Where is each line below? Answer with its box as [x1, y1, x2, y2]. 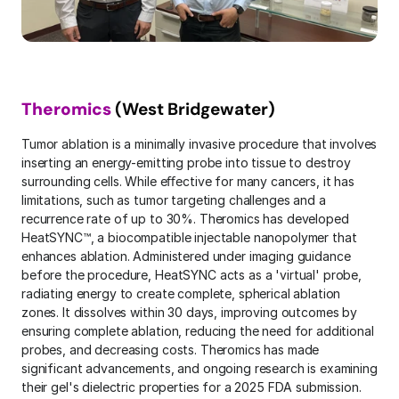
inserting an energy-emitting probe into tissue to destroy [21, 155, 352, 170]
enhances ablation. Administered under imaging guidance [21, 248, 351, 264]
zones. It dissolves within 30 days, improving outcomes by [21, 305, 358, 320]
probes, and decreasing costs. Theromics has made [21, 342, 320, 357]
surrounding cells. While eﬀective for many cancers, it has [21, 174, 354, 189]
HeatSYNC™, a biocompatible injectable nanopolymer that [21, 230, 357, 245]
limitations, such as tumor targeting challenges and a [21, 192, 326, 208]
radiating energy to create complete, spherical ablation [21, 286, 341, 301]
